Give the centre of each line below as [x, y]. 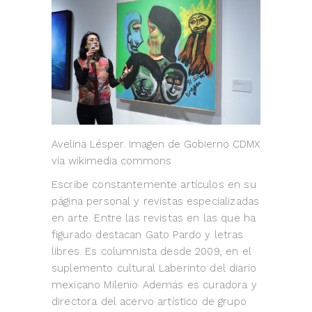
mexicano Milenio [95, 285]
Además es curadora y [200, 285]
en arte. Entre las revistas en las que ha [154, 218]
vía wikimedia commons [111, 161]
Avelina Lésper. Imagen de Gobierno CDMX [156, 145]
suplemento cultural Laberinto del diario [154, 268]
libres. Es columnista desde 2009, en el [151, 252]
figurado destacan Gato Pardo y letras [148, 235]
